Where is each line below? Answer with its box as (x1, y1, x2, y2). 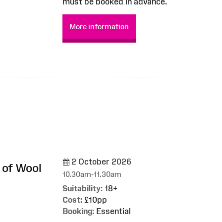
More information (69, 22, 129, 31)
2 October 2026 (69, 157, 131, 166)
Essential (94, 206, 131, 216)
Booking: (62, 206, 94, 216)
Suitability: (62, 183, 103, 193)
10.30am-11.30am (62, 169, 121, 178)
